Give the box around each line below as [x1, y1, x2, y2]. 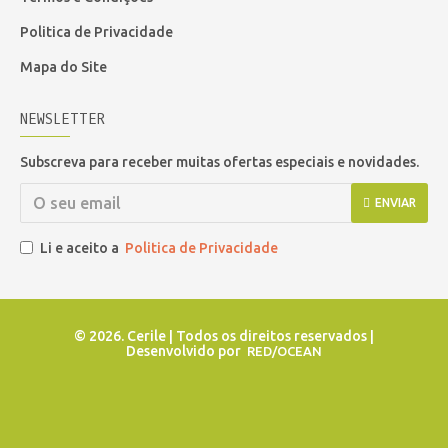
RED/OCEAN [247, 344, 322, 358]
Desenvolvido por [126, 343, 247, 359]
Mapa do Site [20, 59, 107, 75]
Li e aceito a [40, 240, 122, 256]
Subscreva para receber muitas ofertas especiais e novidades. [20, 154, 419, 170]
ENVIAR [375, 196, 416, 209]
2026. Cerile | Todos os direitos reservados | [89, 328, 374, 344]
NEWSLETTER [20, 110, 105, 129]
